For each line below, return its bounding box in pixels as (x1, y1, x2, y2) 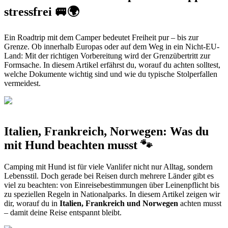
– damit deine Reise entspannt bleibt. (4, 208, 122, 217)
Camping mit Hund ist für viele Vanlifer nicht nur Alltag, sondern (4, 162, 213, 172)
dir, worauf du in (4, 199, 60, 208)
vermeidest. (4, 79, 41, 88)
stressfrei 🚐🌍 (4, 5, 79, 18)
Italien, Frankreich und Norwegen (60, 199, 178, 208)
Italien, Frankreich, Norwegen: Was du (4, 125, 209, 138)
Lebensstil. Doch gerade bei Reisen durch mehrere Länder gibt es (4, 172, 214, 181)
